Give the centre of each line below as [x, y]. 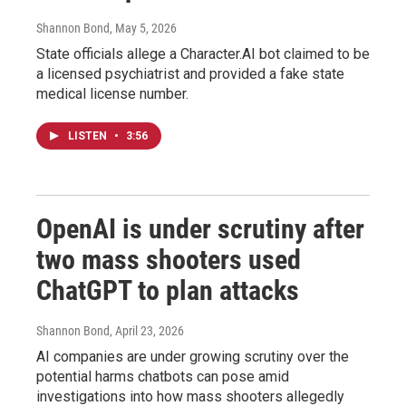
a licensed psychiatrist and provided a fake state [190, 74]
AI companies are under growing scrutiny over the [193, 357]
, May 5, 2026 [143, 29]
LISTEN [89, 136]
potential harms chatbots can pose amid [163, 377]
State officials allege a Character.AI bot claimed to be [203, 54]
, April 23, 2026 [147, 331]
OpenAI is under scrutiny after [200, 229]
